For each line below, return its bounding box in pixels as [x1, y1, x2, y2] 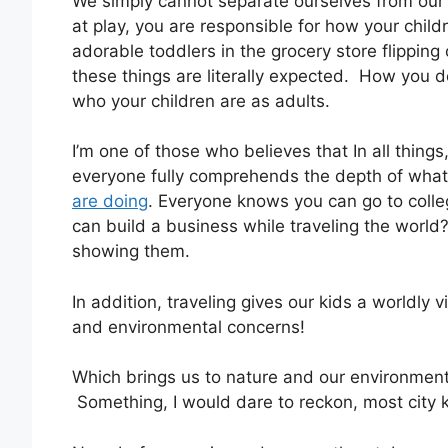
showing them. [72, 241, 190, 262]
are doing [72, 191, 148, 212]
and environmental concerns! [72, 316, 305, 337]
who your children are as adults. [72, 90, 340, 111]
